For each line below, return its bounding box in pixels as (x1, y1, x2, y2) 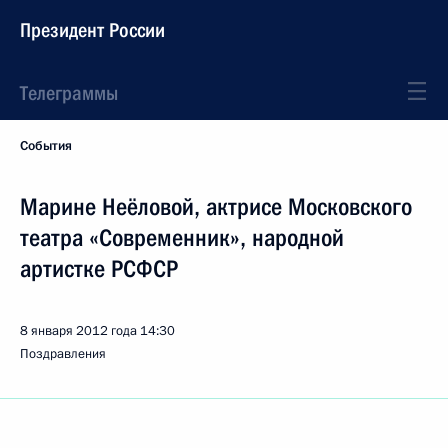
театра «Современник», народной (20, 224, 344, 252)
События (20, 137, 72, 155)
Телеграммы (20, 81, 118, 105)
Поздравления (20, 345, 106, 363)
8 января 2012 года (20, 322, 137, 340)
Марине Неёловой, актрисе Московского (20, 193, 412, 221)
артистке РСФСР (20, 255, 178, 283)
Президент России (20, 18, 165, 42)
